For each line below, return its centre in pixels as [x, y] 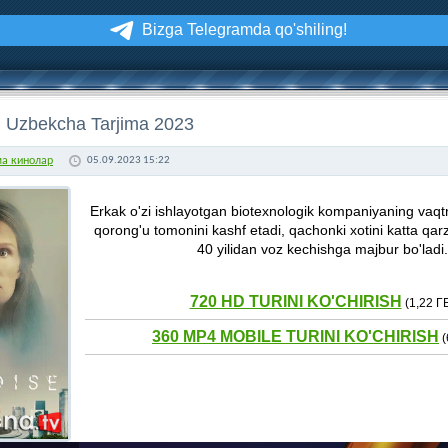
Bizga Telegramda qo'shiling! [244, 29]
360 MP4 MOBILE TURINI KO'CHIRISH [295, 336]
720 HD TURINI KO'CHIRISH [295, 301]
